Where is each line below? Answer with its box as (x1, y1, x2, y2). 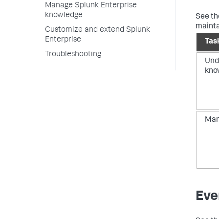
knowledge (45, 12, 83, 20)
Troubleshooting (45, 51, 101, 59)
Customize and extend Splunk (45, 26, 150, 34)
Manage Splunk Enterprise (45, 2, 137, 10)
